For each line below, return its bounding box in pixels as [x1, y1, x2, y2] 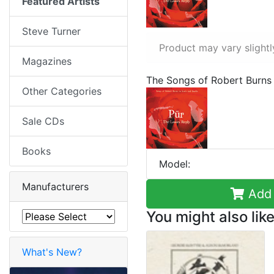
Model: [159, 158, 190, 171]
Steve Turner [22, 25, 81, 38]
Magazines [22, 55, 72, 68]
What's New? [22, 246, 82, 259]
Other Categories [22, 85, 102, 98]
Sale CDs [22, 115, 64, 128]
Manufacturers [22, 180, 89, 193]
